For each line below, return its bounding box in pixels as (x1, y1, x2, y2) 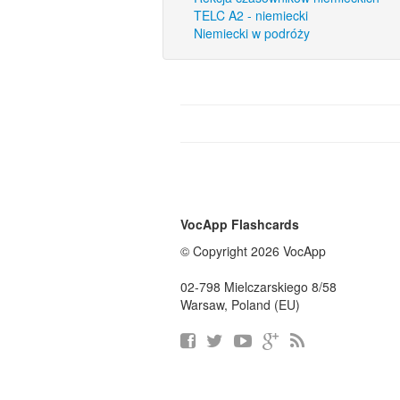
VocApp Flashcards (180, 215, 299, 233)
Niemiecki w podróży (194, 24, 310, 42)
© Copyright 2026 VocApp (180, 242, 326, 260)
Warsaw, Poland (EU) (180, 296, 300, 313)
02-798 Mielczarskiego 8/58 (180, 278, 337, 296)
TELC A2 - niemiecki (194, 6, 308, 24)
